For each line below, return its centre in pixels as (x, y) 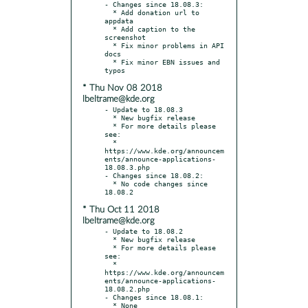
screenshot (125, 37)
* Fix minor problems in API (109, 45)
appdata (119, 20)
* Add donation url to (109, 12)
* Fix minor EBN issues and (109, 62)
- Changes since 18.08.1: (154, 297)
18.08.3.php (127, 167)
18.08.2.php (127, 288)
